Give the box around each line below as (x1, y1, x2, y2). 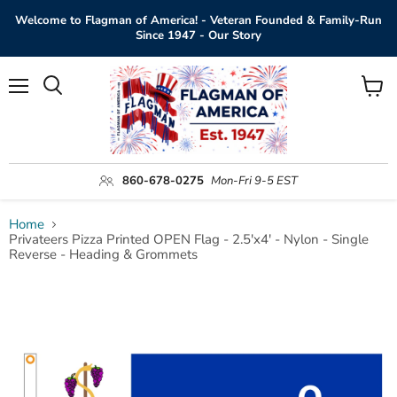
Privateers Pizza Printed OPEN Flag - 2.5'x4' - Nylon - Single (9, 230, 369, 249)
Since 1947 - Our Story (136, 27, 261, 43)
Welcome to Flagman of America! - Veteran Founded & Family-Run (15, 12, 382, 28)
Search (51, 96, 92, 110)
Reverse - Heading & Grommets (9, 245, 198, 264)
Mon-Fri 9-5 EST (211, 172, 298, 189)
